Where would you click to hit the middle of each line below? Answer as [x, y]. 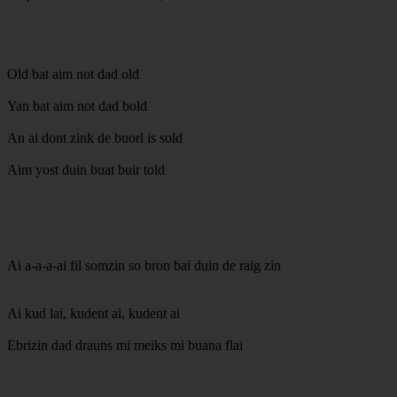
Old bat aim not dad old [73, 74]
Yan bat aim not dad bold [77, 105]
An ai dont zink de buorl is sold [95, 137]
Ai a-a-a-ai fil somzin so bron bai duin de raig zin [144, 265]
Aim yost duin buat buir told [86, 169]
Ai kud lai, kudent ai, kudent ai [93, 313]
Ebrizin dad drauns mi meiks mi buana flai [125, 345]
